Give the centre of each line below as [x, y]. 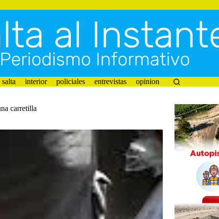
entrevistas [110, 81]
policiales [70, 81]
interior [36, 81]
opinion [147, 81]
